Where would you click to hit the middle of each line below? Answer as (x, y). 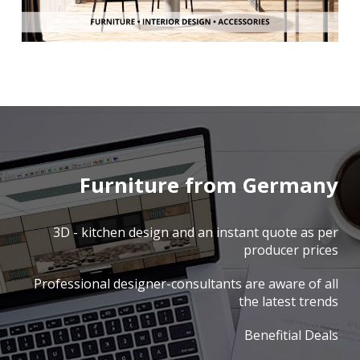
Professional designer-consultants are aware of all (186, 284)
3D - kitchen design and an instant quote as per (195, 233)
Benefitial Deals (291, 335)
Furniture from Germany (209, 185)
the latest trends (288, 302)
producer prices (290, 250)
